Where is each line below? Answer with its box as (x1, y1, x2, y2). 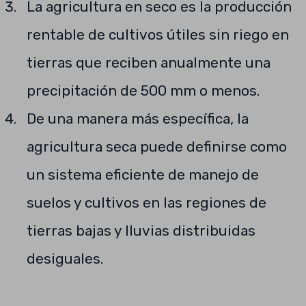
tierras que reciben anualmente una (26, 54, 270, 71)
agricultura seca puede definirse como (26, 138, 287, 155)
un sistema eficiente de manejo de (26, 166, 259, 183)
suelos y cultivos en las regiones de (26, 194, 266, 211)
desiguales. (26, 250, 103, 267)
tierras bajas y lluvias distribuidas (26, 222, 255, 239)
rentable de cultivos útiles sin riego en (26, 26, 289, 43)
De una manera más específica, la (26, 110, 249, 127)
